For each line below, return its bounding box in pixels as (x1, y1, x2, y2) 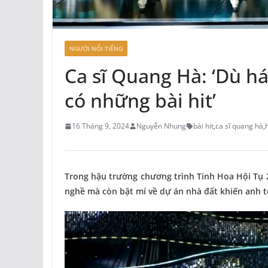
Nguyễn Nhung (136, 121, 186, 132)
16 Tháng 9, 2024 (72, 121, 129, 132)
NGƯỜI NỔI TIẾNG (69, 44, 123, 53)
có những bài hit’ (65, 87, 216, 114)
